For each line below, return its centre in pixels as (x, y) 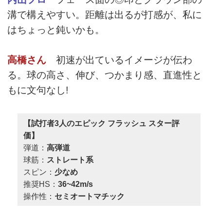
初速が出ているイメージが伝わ (119, 60)
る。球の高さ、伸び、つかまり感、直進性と (105, 75)
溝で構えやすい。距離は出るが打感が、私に (105, 14)
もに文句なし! (38, 90)
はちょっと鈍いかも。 (56, 29)
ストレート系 (70, 160)
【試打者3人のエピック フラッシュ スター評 (101, 123)
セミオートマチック (89, 196)
